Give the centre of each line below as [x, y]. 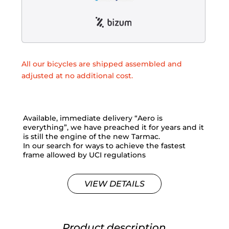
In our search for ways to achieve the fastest [104, 146]
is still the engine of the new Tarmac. [91, 136]
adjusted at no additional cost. [77, 76]
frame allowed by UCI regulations [84, 155]
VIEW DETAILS [114, 184]
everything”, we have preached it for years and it [113, 127]
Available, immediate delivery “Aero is [93, 118]
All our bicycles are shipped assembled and [102, 64]
